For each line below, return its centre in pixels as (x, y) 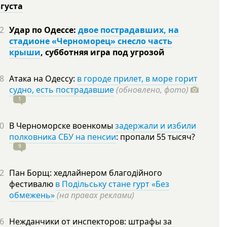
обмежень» (32, 195)
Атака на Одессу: (43, 79)
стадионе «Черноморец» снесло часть (91, 41)
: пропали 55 (142, 137)
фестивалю (32, 184)
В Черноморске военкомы (62, 126)
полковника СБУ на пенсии (63, 137)
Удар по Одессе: (44, 30)
